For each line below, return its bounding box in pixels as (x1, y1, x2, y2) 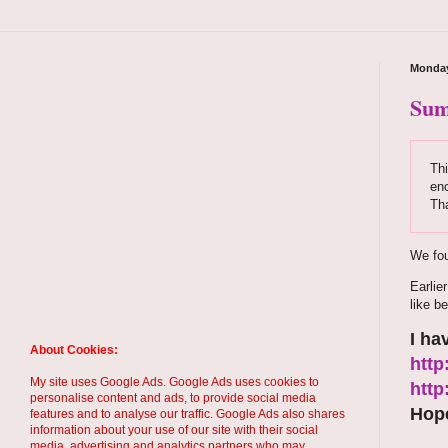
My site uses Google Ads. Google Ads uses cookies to (30, 375, 319, 389)
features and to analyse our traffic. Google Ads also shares (30, 407, 345, 421)
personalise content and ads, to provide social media (30, 391, 316, 405)
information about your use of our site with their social (30, 423, 318, 437)
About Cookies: (30, 343, 118, 357)
